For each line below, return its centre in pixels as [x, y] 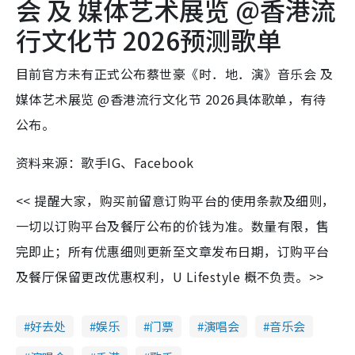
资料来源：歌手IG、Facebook [105, 163]
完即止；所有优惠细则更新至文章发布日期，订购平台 [173, 252]
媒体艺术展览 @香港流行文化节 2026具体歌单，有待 [171, 99]
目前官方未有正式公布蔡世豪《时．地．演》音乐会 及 [175, 74]
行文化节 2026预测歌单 [149, 40]
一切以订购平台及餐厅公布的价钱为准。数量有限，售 [173, 226]
